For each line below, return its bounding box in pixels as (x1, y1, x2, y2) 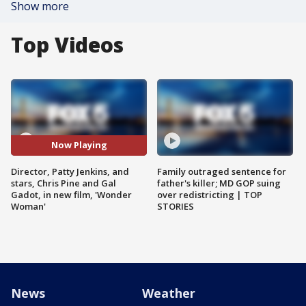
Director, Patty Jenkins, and (11, 165, 129, 178)
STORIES (157, 199, 194, 212)
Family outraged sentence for (157, 165, 286, 178)
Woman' (11, 199, 46, 212)
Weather (142, 284, 195, 301)
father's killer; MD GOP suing (157, 176, 281, 189)
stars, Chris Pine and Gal (11, 176, 116, 189)
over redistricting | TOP (157, 188, 262, 201)
